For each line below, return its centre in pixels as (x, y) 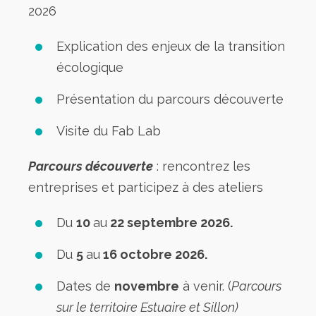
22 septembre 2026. (170, 222)
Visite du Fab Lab (109, 130)
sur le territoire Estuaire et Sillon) (147, 307)
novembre (147, 286)
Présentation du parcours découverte (170, 99)
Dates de (85, 286)
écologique (90, 67)
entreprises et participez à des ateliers (146, 187)
